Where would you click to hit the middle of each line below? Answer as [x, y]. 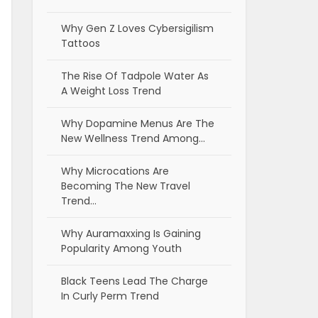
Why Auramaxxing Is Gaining [131, 234]
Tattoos [81, 44]
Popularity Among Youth [121, 249]
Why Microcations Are [115, 171]
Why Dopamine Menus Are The [138, 124]
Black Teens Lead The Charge [135, 281]
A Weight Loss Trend [111, 91]
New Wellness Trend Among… [133, 139]
